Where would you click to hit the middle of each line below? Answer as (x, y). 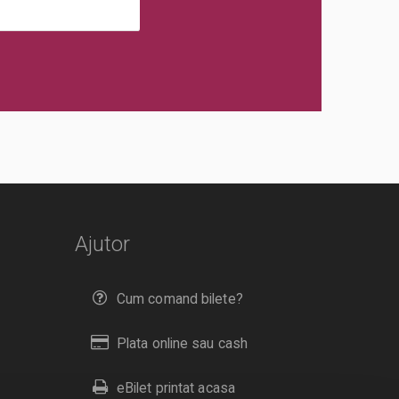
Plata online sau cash (182, 343)
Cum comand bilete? (179, 299)
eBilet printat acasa (175, 388)
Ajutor (102, 244)
